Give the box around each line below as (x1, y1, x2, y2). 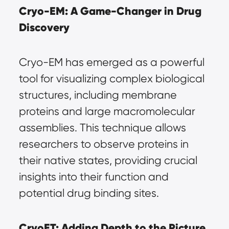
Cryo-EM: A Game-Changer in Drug (18, 4, 201, 18)
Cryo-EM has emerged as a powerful (18, 56, 204, 68)
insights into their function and (18, 170, 169, 183)
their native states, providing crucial (18, 154, 197, 167)
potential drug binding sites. (18, 187, 159, 199)
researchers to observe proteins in (18, 138, 189, 150)
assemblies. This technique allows (18, 121, 186, 134)
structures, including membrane (18, 88, 177, 101)
